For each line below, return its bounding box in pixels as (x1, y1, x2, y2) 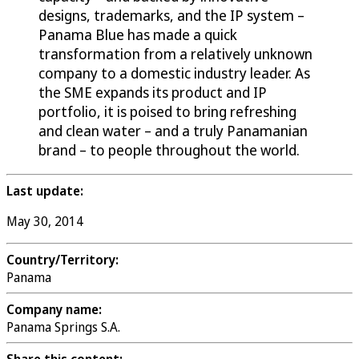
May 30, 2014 (6, 212, 83, 231)
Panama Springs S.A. (6, 318, 120, 337)
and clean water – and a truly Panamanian (38, 121, 308, 141)
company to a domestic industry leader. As (38, 63, 310, 83)
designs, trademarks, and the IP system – (38, 6, 305, 26)
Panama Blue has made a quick (38, 25, 237, 45)
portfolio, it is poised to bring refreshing (38, 102, 296, 122)
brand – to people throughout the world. (38, 140, 300, 160)
